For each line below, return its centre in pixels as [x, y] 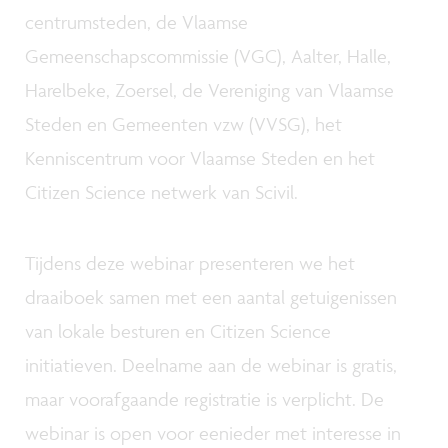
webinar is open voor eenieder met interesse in [213, 432]
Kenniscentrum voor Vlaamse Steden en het [200, 157]
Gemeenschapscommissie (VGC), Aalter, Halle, [208, 55]
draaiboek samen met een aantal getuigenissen [211, 296]
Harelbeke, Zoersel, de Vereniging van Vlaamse [209, 89]
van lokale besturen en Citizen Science [178, 330]
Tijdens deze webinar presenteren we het [190, 262]
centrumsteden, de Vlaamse [136, 21]
